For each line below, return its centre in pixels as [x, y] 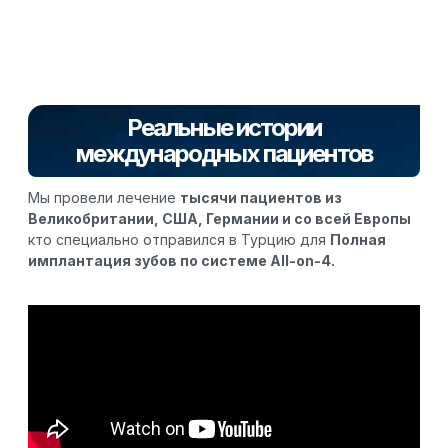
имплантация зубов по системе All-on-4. [183, 261]
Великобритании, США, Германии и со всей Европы [219, 219]
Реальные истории [224, 128]
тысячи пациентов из [261, 198]
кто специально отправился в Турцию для [179, 240]
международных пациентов [224, 154]
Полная [358, 240]
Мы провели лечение [104, 198]
